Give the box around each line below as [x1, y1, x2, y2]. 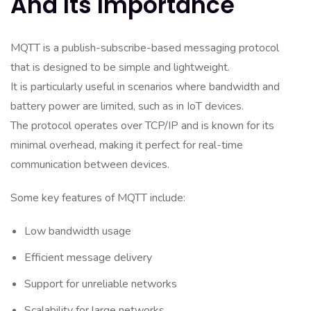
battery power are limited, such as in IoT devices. [10, 99, 244, 114]
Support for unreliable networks [24, 276, 177, 292]
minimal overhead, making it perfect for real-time [10, 137, 243, 153]
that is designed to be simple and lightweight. [10, 60, 230, 75]
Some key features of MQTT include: [10, 190, 185, 205]
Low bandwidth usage [24, 224, 131, 239]
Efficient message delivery [24, 250, 152, 265]
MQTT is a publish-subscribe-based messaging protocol [10, 40, 279, 56]
